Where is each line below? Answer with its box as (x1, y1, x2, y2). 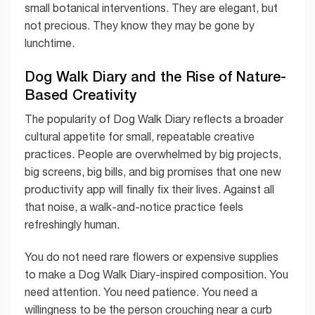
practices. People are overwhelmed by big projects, (25, 147, 281, 160)
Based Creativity (25, 85, 136, 103)
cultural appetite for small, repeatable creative (25, 129, 255, 143)
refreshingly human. (25, 217, 120, 231)
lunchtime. (25, 36, 75, 49)
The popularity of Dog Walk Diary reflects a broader (25, 112, 283, 125)
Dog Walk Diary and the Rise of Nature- (25, 67, 286, 84)
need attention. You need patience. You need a (25, 285, 257, 298)
